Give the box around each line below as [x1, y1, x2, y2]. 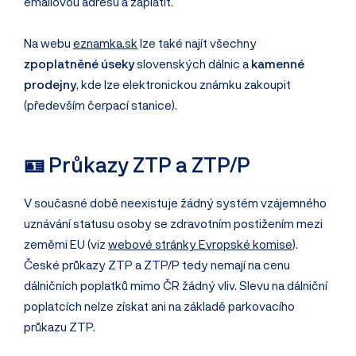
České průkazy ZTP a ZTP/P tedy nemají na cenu [24, 257, 290, 273]
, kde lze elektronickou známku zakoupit [76, 77, 291, 92]
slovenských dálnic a [137, 56, 251, 72]
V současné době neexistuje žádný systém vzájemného [24, 195, 327, 211]
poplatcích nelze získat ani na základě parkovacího [24, 299, 295, 314]
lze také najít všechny [137, 36, 257, 51]
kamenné [251, 56, 304, 72]
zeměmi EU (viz [24, 237, 108, 252]
